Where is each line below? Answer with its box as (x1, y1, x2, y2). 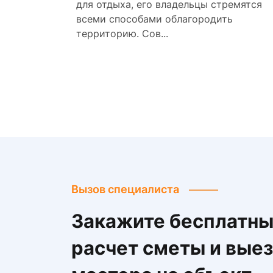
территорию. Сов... (76, 27, 168, 40)
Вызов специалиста (71, 183, 179, 196)
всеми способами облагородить (76, 13, 233, 25)
